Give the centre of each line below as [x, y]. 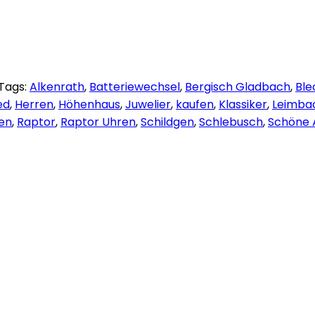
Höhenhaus [89, 104]
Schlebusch [231, 122]
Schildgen [167, 122]
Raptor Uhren [98, 122]
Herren [34, 104]
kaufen [195, 104]
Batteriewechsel [135, 86]
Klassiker [243, 104]
